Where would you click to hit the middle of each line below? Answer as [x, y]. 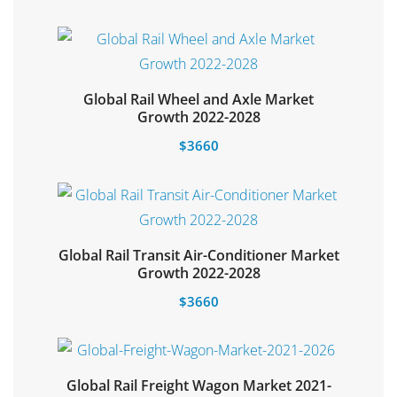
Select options [198, 115]
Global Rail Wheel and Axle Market [198, 100]
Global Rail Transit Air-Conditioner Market [198, 255]
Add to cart [198, 271]
